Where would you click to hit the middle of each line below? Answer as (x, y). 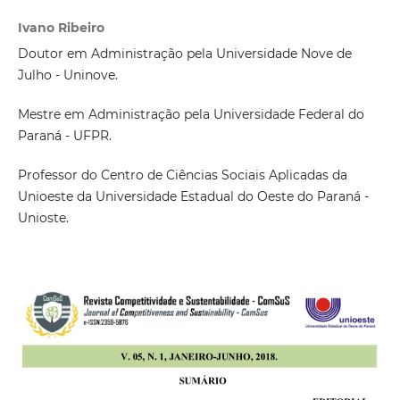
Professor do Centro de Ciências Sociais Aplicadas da (182, 175)
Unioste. (43, 218)
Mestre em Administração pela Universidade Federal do (191, 115)
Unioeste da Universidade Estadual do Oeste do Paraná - (193, 197)
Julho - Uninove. (67, 75)
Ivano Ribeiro (61, 28)
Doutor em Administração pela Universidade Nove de (184, 54)
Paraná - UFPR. (64, 136)
